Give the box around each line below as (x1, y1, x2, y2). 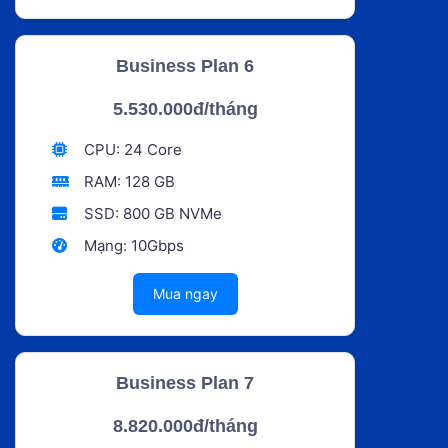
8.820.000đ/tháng (112, 415, 258, 436)
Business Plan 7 (116, 372, 254, 393)
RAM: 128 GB (79, 171, 175, 191)
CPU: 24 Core (79, 139, 182, 159)
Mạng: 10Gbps (79, 235, 184, 255)
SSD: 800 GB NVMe (79, 203, 222, 223)
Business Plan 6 (116, 55, 254, 76)
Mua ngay (152, 284, 218, 302)
